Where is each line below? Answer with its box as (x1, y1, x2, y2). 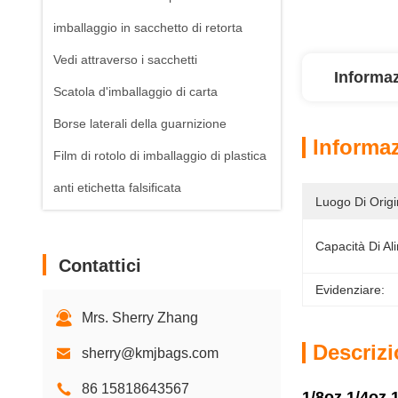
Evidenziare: (315, 283, 385, 297)
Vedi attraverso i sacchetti (53, 52, 197, 67)
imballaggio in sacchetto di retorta (53, 20, 243, 35)
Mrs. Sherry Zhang (82, 310, 198, 325)
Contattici (59, 256, 141, 275)
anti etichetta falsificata (53, 180, 181, 195)
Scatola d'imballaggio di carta (53, 84, 218, 99)
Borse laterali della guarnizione (53, 116, 227, 131)
